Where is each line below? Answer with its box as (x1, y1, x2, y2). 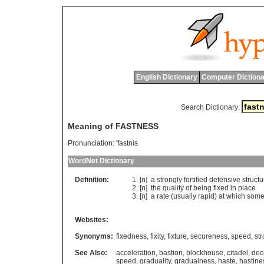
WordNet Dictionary (68, 157, 134, 166)
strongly (157, 176, 182, 184)
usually (173, 192, 196, 201)
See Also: (75, 249, 107, 258)
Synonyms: (75, 232, 113, 241)
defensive (209, 176, 240, 184)
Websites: (75, 216, 108, 225)
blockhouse (186, 249, 223, 258)
